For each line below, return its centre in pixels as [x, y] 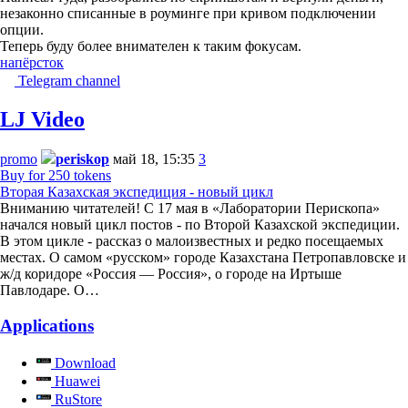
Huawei [76, 381]
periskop [82, 159]
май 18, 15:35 [154, 159]
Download [83, 362]
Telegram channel [69, 80]
